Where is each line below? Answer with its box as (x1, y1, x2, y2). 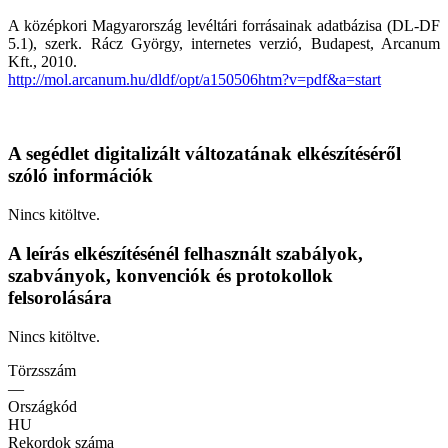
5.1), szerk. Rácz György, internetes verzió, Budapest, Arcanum (8, 34, 440, 52)
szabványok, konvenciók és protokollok (8, 264, 333, 286)
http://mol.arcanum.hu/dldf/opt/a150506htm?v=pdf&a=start (8, 70, 381, 88)
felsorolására (8, 286, 112, 308)
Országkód (8, 397, 77, 415)
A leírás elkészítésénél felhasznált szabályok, (8, 242, 363, 264)
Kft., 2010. (8, 52, 77, 70)
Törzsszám (8, 361, 76, 379)
